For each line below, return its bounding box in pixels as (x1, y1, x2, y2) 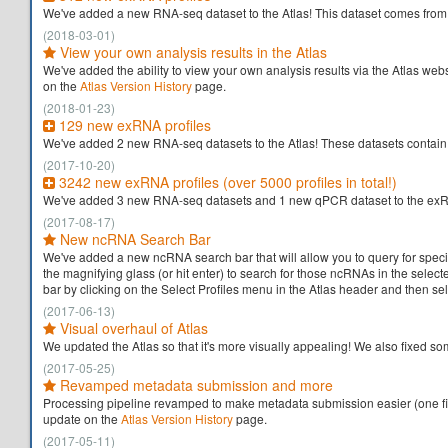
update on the (43, 410, 121, 427)
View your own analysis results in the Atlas (56, 42, 327, 62)
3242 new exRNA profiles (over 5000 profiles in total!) (55, 172, 397, 192)
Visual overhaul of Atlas (56, 318, 208, 338)
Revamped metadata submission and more (56, 375, 333, 395)
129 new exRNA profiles (55, 115, 211, 135)
